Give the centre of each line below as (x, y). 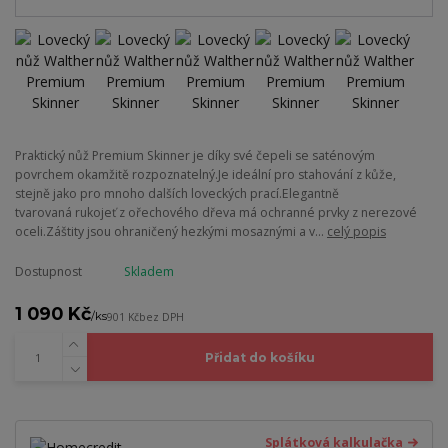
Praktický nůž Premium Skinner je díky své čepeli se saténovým (195, 155)
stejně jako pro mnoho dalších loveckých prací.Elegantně (177, 193)
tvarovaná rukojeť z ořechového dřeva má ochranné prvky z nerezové (216, 212)
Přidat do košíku (259, 357)
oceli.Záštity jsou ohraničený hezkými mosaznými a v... (171, 231)
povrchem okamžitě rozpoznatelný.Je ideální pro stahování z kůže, (205, 174)
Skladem (148, 272)
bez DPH (161, 316)
